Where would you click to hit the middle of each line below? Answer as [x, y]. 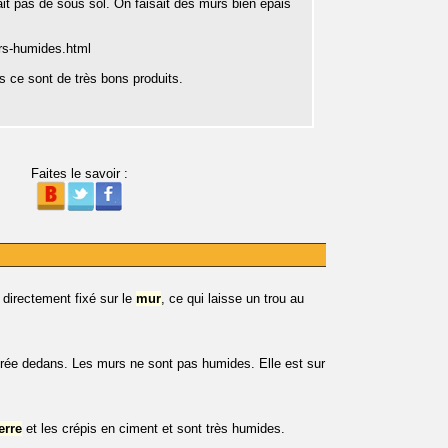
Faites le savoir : [79, 174]
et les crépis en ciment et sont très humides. [153, 429]
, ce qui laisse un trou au [232, 299]
